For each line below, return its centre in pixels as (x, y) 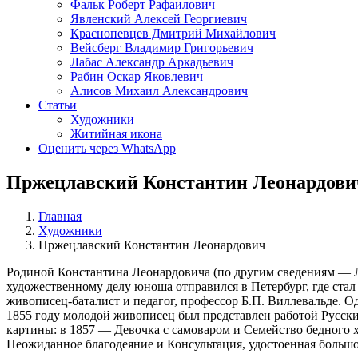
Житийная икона (116, 133)
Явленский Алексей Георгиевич (159, 18)
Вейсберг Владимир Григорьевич (162, 47)
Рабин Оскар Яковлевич (137, 76)
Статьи (58, 105)
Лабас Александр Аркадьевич (152, 62)
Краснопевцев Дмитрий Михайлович (173, 33)
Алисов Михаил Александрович (159, 90)
